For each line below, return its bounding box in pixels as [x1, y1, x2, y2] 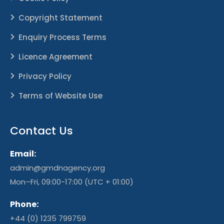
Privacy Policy [18, 71, 71, 82]
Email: [10, 148, 36, 160]
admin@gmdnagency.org [10, 162, 105, 173]
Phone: [10, 198, 38, 210]
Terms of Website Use [18, 90, 102, 101]
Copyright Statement [18, 12, 102, 23]
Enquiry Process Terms [18, 32, 106, 43]
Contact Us [10, 123, 73, 139]
